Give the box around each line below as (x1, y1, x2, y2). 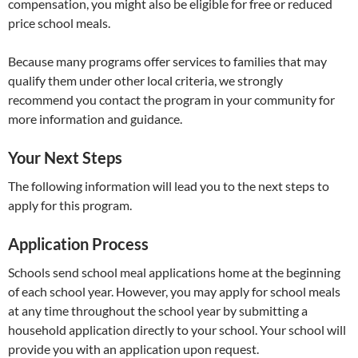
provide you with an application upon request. (8, 341, 259, 356)
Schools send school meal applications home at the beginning (8, 265, 340, 280)
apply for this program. (8, 197, 132, 213)
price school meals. (8, 15, 110, 30)
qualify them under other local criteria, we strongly (8, 73, 283, 88)
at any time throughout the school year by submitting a (8, 303, 308, 318)
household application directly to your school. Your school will (8, 322, 346, 337)
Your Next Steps (8, 148, 122, 167)
